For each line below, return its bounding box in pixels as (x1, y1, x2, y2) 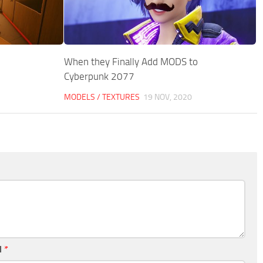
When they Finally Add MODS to (64, 56, 198, 68)
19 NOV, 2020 (143, 92, 193, 102)
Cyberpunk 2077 (64, 70, 135, 82)
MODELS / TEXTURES (64, 92, 140, 102)
